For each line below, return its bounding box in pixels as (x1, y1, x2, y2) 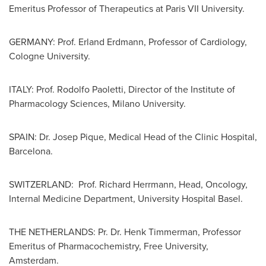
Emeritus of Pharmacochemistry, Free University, (9, 239, 208, 253)
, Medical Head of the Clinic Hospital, (104, 130, 257, 144)
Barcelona (9, 144, 50, 158)
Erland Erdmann (78, 35, 144, 49)
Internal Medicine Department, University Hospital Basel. (9, 192, 243, 205)
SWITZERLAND (9, 178, 71, 191)
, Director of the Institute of (123, 83, 235, 96)
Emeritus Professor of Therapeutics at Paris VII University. (9, 2, 245, 15)
